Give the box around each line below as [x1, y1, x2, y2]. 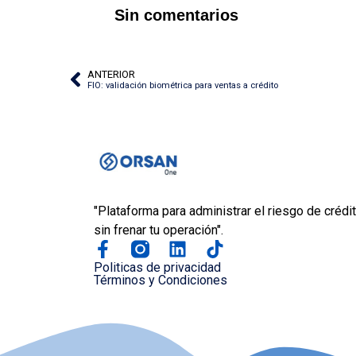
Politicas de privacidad [93, 260, 221, 276]
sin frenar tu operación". [93, 222, 223, 238]
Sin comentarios [114, 6, 238, 25]
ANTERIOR [87, 68, 135, 80]
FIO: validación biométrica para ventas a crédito [87, 79, 278, 91]
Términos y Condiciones [93, 273, 227, 288]
